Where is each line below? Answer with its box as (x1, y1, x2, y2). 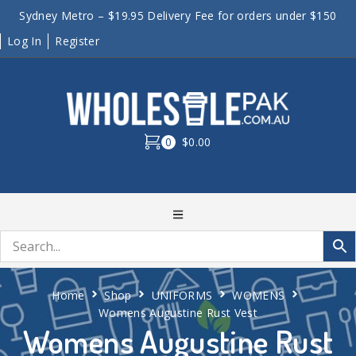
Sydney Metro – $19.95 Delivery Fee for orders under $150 (19, 8, 337, 23)
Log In (7, 33, 42, 48)
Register (55, 33, 100, 48)
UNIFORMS (151, 288, 213, 303)
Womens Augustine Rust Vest (98, 305, 258, 320)
